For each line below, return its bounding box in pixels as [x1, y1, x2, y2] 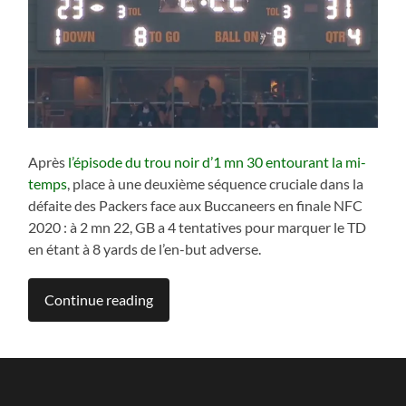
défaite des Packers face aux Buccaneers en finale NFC [28, 197, 363, 215]
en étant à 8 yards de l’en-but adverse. [28, 240, 262, 258]
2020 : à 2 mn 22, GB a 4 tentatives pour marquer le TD [28, 218, 367, 237]
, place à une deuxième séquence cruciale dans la [67, 175, 364, 193]
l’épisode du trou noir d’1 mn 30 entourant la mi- [65, 153, 367, 171]
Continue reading [44, 291, 154, 309]
